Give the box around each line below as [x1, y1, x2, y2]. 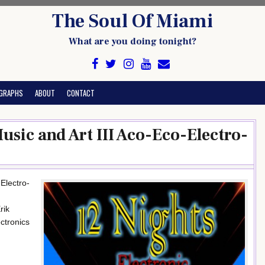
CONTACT [67, 87, 95, 99]
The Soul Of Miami [52, 9, 213, 34]
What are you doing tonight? [69, 35, 196, 47]
